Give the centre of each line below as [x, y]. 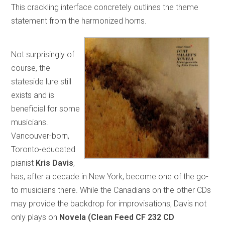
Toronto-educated [43, 150]
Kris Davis [55, 163]
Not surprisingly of [43, 55]
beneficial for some [46, 109]
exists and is [33, 95]
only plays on [35, 217]
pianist [24, 163]
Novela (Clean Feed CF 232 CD [117, 217]
